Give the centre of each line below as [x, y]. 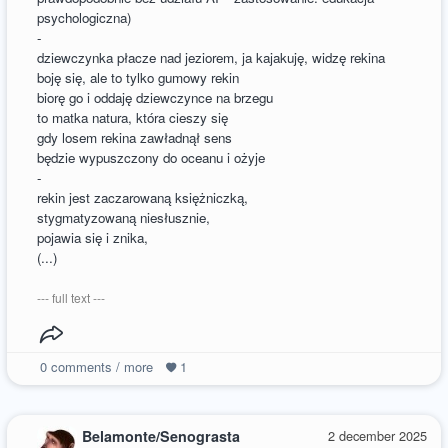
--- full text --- [71, 297]
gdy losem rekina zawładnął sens [135, 137]
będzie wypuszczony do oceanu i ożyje [151, 157]
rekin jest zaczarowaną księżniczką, [143, 197]
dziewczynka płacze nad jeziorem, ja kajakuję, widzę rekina [211, 57]
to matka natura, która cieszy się [133, 117]
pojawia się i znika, [93, 237]
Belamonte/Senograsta [161, 435]
